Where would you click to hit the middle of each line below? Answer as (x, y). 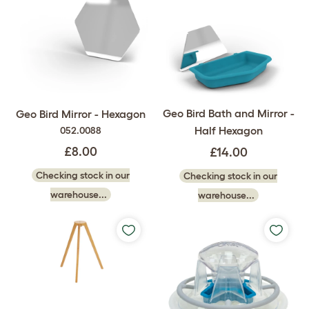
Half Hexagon (228, 131)
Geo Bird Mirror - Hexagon (81, 113)
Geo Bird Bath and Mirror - (228, 113)
